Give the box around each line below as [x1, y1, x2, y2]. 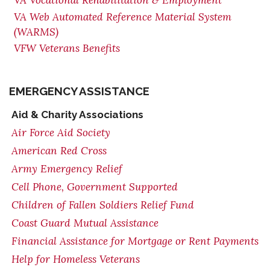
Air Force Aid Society [11, 126, 110, 139]
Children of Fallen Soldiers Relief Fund [11, 198, 194, 212]
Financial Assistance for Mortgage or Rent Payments [11, 234, 259, 248]
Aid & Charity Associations [11, 108, 143, 121]
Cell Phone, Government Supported [11, 180, 178, 193]
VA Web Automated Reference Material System [14, 10, 231, 24]
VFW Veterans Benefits [14, 42, 120, 55]
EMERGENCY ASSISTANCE [9, 84, 149, 98]
